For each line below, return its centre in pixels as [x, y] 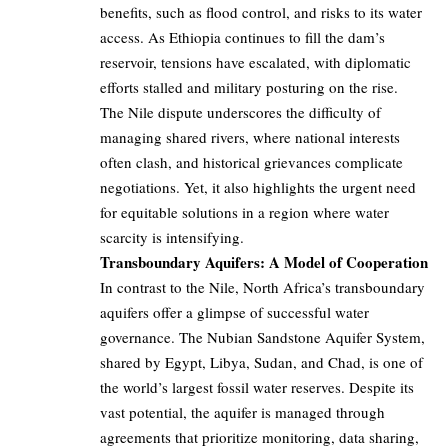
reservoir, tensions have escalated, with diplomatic [255, 62]
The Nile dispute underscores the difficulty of [240, 112]
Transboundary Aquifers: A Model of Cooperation [264, 262]
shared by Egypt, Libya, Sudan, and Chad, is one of [261, 362]
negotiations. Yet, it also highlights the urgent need [258, 187]
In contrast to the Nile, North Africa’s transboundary [262, 287]
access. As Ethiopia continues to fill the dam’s [242, 37]
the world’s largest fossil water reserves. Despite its [257, 387]
